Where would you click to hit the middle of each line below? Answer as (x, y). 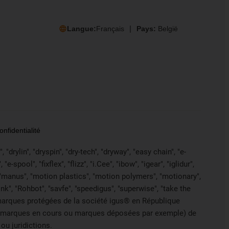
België (168, 29)
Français (110, 29)
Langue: (81, 29)
